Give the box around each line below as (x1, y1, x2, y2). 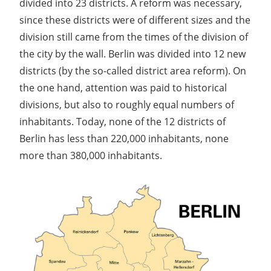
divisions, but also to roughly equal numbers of (19, 97, 234, 111)
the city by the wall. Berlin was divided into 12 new (19, 47, 246, 60)
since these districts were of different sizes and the (19, 13, 250, 27)
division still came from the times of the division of (19, 30, 248, 44)
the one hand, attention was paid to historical (19, 80, 227, 94)
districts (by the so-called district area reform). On (19, 64, 246, 77)
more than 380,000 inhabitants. (19, 148, 162, 162)
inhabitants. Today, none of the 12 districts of (19, 114, 226, 128)
